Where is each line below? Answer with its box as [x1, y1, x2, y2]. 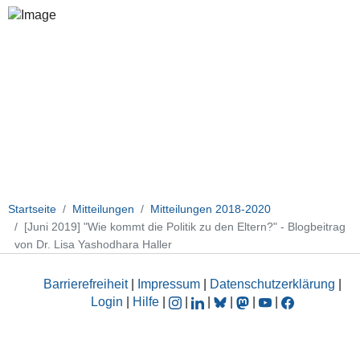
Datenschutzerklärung [210, 277, 335, 292]
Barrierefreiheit [43, 277, 128, 292]
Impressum [137, 277, 200, 292]
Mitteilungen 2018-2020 [150, 202, 271, 215]
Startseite [8, 202, 56, 215]
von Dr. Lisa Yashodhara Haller [14, 237, 172, 251]
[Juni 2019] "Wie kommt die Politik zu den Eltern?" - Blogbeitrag [24, 219, 346, 233]
